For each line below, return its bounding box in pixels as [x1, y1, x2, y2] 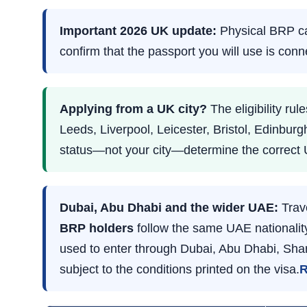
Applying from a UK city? [60, 102, 207, 116]
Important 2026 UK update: [60, 24, 217, 38]
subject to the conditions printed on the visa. [60, 262, 299, 277]
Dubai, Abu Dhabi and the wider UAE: [60, 201, 278, 215]
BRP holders [60, 221, 134, 236]
